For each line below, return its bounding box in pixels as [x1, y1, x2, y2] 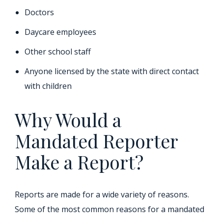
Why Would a [15, 107, 121, 132]
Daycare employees [25, 27, 96, 37]
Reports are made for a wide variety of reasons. [15, 189, 189, 200]
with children [25, 81, 72, 91]
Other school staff [25, 46, 91, 57]
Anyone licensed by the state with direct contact [25, 66, 199, 77]
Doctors [25, 7, 54, 18]
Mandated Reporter [15, 128, 178, 153]
